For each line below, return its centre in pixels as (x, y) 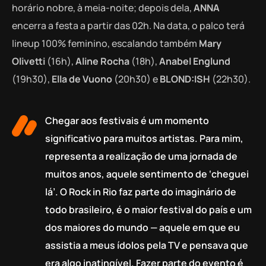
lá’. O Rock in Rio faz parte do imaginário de (141, 192)
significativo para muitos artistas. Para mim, (144, 139)
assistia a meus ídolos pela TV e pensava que (147, 246)
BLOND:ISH (185, 79)
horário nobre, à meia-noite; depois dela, (103, 8)
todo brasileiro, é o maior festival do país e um (148, 210)
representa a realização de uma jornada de (141, 156)
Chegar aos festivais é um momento (127, 121)
